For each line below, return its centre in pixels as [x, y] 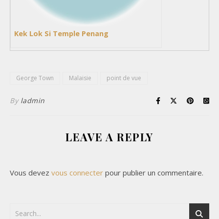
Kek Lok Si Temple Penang [61, 33]
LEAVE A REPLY [109, 137]
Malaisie [80, 78]
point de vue [124, 78]
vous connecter [77, 173]
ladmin [33, 100]
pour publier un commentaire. [153, 173]
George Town [35, 78]
